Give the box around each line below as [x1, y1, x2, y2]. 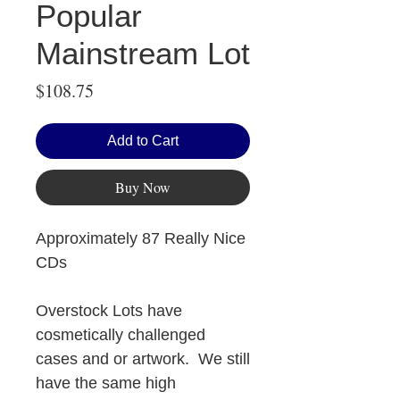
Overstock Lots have [36, 302, 182, 321]
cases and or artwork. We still [36, 350, 250, 369]
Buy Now [115, 178, 171, 197]
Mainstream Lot [36, 36, 250, 71]
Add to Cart [107, 133, 179, 149]
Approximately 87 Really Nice [36, 229, 246, 248]
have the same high [36, 374, 176, 393]
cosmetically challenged [36, 326, 205, 345]
